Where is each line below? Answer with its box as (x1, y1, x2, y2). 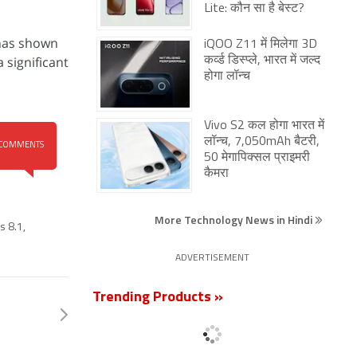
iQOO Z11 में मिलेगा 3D (204, 38, 317, 51)
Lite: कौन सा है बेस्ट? (204, 2, 304, 15)
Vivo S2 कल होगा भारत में (204, 120, 324, 132)
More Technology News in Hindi (155, 211, 315, 228)
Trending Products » (92, 290, 223, 305)
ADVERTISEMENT (175, 253, 249, 263)
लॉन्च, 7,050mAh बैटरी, (204, 135, 320, 148)
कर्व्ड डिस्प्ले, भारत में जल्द (204, 54, 320, 67)
